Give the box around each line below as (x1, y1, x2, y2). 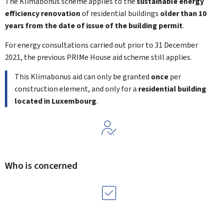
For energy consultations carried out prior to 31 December (5, 40, 198, 50)
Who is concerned (5, 159, 77, 172)
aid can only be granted (71, 72, 151, 82)
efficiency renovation (5, 8, 80, 18)
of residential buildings (80, 8, 160, 18)
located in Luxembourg (15, 96, 96, 106)
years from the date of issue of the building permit (5, 20, 182, 31)
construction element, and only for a (15, 84, 138, 94)
